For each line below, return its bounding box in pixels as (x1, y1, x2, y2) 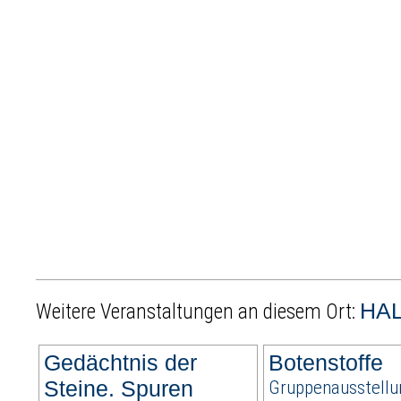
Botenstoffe (269, 350, 384, 376)
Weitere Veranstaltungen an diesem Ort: (36, 300, 361, 325)
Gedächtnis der (44, 350, 198, 376)
